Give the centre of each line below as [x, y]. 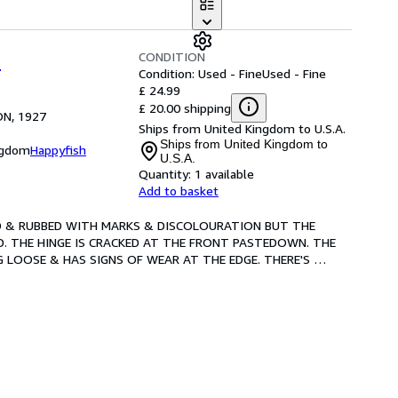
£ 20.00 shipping [185, 107]
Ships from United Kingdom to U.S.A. [242, 128]
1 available [224, 174]
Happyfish [58, 150]
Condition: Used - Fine [200, 73]
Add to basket [179, 191]
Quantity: [165, 174]
